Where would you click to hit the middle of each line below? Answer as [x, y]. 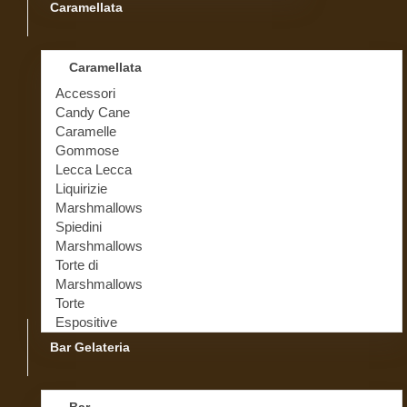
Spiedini [79, 226]
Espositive [86, 322]
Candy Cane [93, 112]
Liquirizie [81, 188]
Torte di [77, 264]
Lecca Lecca [94, 169]
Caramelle [86, 131]
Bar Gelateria [90, 347]
